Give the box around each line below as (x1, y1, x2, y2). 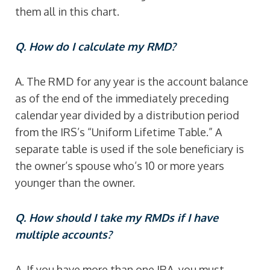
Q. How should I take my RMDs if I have (15, 211, 218, 224)
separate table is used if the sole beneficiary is (15, 142, 244, 155)
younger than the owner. (15, 176, 135, 189)
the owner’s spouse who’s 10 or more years (15, 159, 224, 172)
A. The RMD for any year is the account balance (15, 75, 248, 88)
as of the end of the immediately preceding (15, 92, 229, 105)
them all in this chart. (15, 5, 119, 18)
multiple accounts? (15, 228, 112, 241)
